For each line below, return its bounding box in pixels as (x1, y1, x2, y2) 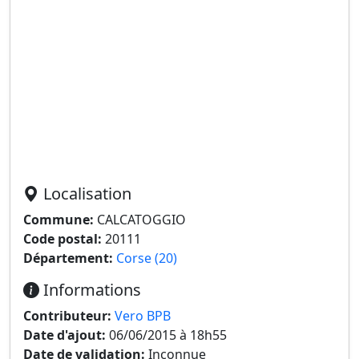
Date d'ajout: (23, 326, 106, 344)
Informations (39, 279, 141, 301)
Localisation (39, 183, 131, 204)
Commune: (23, 211, 94, 228)
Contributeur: (23, 307, 111, 325)
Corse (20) (116, 249, 177, 267)
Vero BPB (115, 307, 171, 325)
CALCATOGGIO (94, 211, 186, 228)
